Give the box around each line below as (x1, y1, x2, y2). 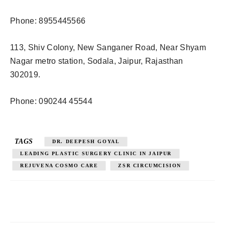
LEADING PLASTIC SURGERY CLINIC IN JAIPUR (20, 150, 172, 156)
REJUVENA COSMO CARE (20, 162, 98, 168)
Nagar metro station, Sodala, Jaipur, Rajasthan (10, 56, 183, 65)
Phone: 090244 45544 (10, 96, 93, 105)
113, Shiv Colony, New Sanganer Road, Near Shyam (10, 43, 206, 52)
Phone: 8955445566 (10, 16, 86, 25)
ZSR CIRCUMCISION (118, 162, 182, 168)
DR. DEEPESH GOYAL (52, 138, 120, 144)
